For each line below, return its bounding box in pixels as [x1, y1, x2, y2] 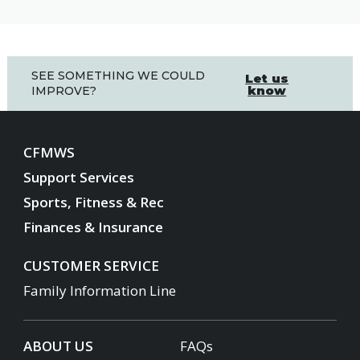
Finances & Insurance [23, 218, 163, 236]
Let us [245, 70, 289, 86]
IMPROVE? [31, 84, 96, 98]
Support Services [23, 168, 134, 186]
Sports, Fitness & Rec [23, 193, 164, 211]
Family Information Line [23, 281, 176, 300]
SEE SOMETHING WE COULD [31, 68, 205, 83]
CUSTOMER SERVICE [23, 256, 159, 275]
